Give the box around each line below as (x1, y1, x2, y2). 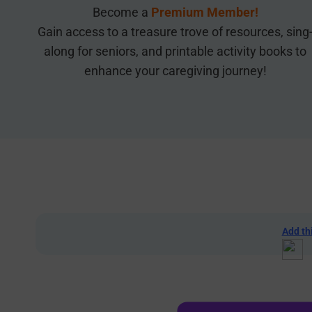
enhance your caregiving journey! (84, 63, 267, 78)
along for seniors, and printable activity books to (44, 43, 307, 58)
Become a (92, 4, 148, 19)
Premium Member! (150, 4, 258, 19)
